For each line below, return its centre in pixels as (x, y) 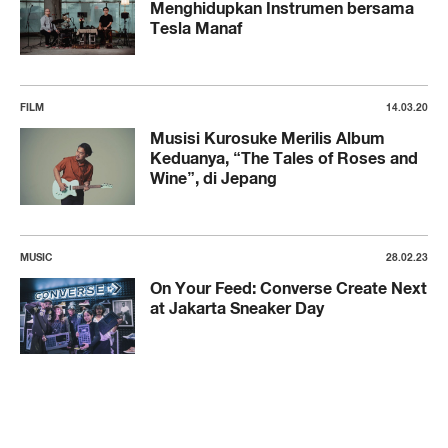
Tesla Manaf (196, 28)
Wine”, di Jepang (213, 177)
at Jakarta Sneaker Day (237, 307)
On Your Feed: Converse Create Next (288, 287)
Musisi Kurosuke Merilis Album (267, 137)
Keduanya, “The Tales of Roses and (284, 157)
